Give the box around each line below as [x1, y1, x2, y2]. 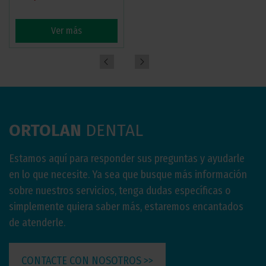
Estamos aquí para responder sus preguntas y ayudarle [9, 152, 245, 165]
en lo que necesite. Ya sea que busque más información [9, 168, 247, 181]
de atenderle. [9, 216, 65, 229]
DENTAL [81, 121, 143, 140]
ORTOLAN [9, 121, 81, 140]
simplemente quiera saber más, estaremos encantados [9, 200, 243, 213]
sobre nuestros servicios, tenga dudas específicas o [9, 184, 231, 197]
